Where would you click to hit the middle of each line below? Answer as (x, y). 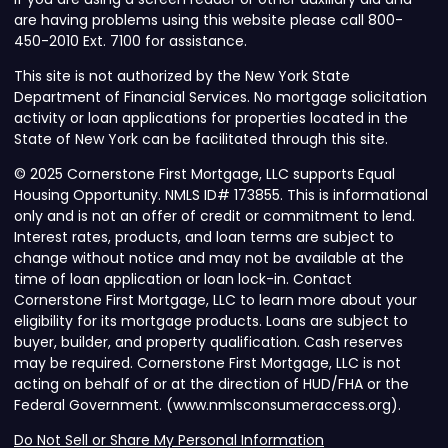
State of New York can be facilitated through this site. (201, 139)
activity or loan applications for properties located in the (211, 118)
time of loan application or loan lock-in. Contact (183, 279)
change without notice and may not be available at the (209, 258)
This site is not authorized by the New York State (182, 76)
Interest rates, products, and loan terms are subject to (204, 237)
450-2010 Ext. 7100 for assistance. (130, 41)
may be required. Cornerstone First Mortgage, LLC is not (207, 363)
